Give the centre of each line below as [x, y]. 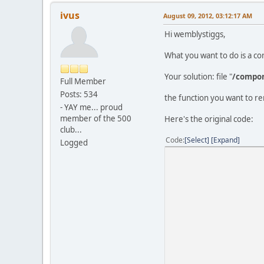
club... [71, 129]
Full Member [83, 81]
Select [197, 140]
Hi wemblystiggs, [195, 34]
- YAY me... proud [91, 107]
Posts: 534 [79, 94]
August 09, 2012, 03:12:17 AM [208, 15]
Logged [74, 142]
